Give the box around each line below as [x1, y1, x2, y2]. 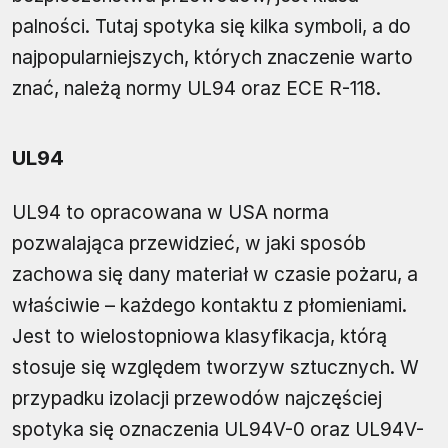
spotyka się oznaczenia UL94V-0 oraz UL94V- [12, 417, 424, 441]
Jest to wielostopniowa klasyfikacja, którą [12, 324, 387, 348]
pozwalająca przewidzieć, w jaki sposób [12, 231, 366, 255]
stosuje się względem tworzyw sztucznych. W [12, 355, 419, 379]
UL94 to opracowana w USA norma [12, 200, 329, 224]
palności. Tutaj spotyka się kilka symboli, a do [12, 14, 411, 38]
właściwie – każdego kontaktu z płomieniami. [12, 293, 407, 317]
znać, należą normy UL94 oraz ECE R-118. [12, 76, 381, 100]
